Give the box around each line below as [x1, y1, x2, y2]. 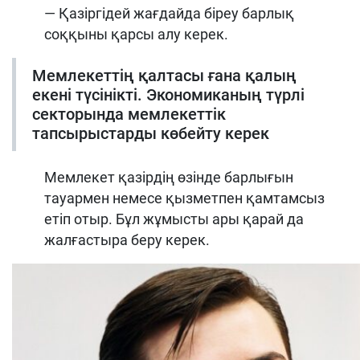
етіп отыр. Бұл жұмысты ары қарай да [44, 211, 304, 228]
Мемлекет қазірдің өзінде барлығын [44, 169, 293, 186]
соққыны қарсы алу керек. [44, 26, 228, 43]
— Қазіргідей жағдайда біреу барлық [44, 5, 294, 22]
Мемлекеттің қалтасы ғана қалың [32, 66, 297, 86]
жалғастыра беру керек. [44, 231, 210, 249]
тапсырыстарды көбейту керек [32, 124, 269, 144]
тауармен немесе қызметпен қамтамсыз [44, 190, 325, 207]
